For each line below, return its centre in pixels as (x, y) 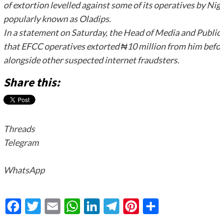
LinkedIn (129, 206)
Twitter (66, 206)
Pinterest (171, 206)
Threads (19, 129)
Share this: (31, 83)
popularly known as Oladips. (57, 19)
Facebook (55, 206)
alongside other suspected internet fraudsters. (91, 60)
